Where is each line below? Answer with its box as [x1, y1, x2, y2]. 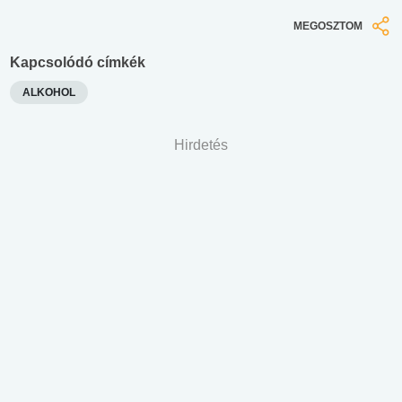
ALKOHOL [22, 85, 75, 99]
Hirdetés [174, 136, 228, 153]
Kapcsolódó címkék [10, 54, 145, 70]
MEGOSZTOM [293, 20, 363, 33]
